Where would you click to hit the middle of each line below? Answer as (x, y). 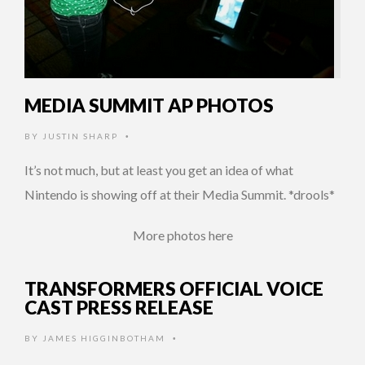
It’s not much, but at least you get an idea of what (159, 170)
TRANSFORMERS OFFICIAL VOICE (174, 289)
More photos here (182, 235)
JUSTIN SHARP (80, 136)
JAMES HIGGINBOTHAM (104, 339)
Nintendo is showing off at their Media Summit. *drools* (180, 195)
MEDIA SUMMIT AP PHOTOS (149, 106)
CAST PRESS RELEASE (119, 308)
